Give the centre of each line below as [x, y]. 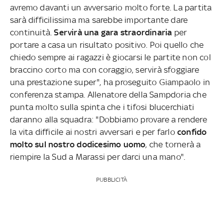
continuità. [32, 32]
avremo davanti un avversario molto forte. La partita [111, 7]
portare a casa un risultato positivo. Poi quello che [107, 45]
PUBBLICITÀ [111, 179]
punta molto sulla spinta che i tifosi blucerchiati [102, 107]
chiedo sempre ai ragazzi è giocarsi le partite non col [111, 57]
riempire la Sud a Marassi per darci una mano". [98, 157]
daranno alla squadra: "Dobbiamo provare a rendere [109, 119]
